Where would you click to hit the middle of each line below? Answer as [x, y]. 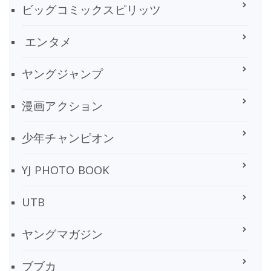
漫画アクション [63, 105]
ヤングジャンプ [63, 73]
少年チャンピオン [68, 137]
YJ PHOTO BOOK [66, 169]
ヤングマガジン [63, 233]
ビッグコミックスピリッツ [92, 9]
